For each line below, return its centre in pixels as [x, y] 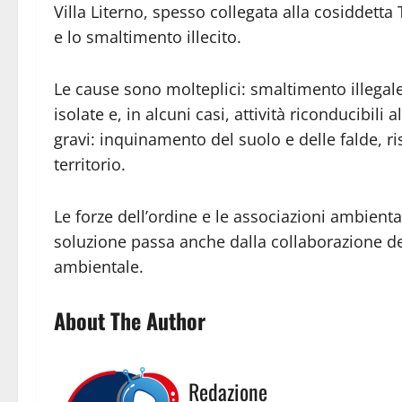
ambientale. [99, 267]
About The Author [130, 321]
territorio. [90, 165]
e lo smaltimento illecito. [148, 37]
